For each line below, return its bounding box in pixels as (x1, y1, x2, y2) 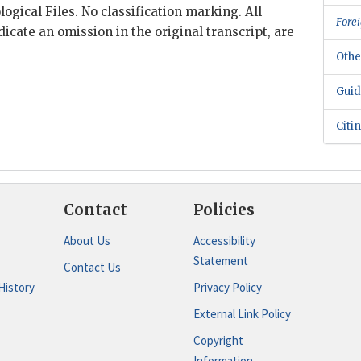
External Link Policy (193, 305, 291, 322)
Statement (193, 253, 248, 268)
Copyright (193, 332, 243, 348)
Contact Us (63, 259, 121, 275)
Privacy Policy (193, 279, 262, 295)
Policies (193, 200, 255, 219)
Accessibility (193, 233, 255, 248)
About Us (63, 233, 110, 248)
